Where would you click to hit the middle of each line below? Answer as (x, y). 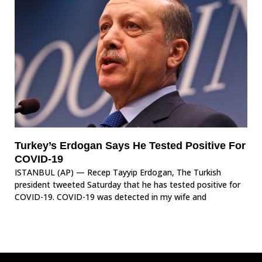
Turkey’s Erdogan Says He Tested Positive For (130, 146)
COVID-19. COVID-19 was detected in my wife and (111, 197)
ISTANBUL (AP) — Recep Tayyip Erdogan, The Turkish (118, 173)
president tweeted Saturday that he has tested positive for (127, 185)
